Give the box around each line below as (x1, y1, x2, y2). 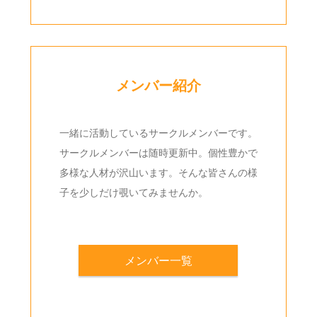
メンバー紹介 (115, 76, 201, 94)
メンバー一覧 (124, 253, 192, 267)
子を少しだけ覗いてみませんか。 (59, 185, 208, 198)
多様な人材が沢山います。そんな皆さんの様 (59, 166, 258, 178)
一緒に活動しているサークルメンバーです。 (59, 126, 258, 139)
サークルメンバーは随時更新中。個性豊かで (59, 146, 258, 158)
